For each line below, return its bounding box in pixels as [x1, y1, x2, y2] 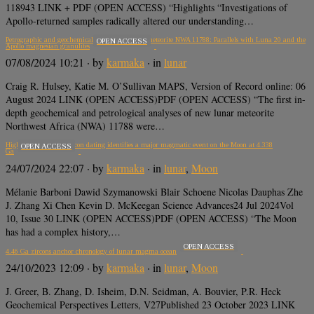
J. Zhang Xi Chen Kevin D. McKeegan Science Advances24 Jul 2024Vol [6, 198, 294, 212]
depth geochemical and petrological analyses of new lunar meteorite [6, 106, 274, 120]
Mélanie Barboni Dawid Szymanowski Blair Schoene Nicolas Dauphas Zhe [6, 184, 303, 198]
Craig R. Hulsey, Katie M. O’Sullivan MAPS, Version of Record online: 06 [6, 79, 306, 93]
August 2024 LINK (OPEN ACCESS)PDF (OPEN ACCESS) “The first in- [6, 93, 306, 107]
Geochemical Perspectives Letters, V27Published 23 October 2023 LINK [6, 298, 295, 312]
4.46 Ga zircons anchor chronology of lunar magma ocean [6, 247, 177, 255]
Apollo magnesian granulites [6, 42, 90, 50]
